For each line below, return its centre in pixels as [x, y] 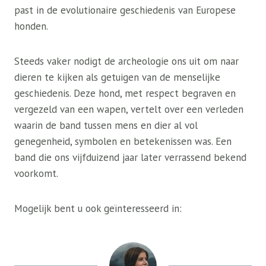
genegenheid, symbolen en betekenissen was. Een [123, 141]
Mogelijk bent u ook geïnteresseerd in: [98, 208]
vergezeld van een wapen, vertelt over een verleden [129, 109]
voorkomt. [36, 173]
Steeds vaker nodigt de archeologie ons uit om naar [126, 61]
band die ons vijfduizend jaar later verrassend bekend [130, 157]
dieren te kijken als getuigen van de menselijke [117, 77]
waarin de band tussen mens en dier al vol [106, 125]
